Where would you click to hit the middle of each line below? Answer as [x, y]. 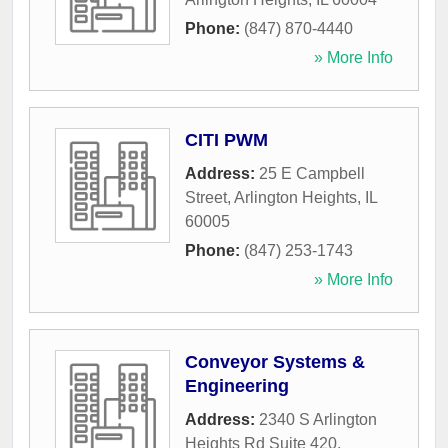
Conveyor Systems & [275, 362]
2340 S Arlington [318, 420]
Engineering [237, 386]
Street [206, 198]
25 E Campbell [312, 174]
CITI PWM [226, 140]
